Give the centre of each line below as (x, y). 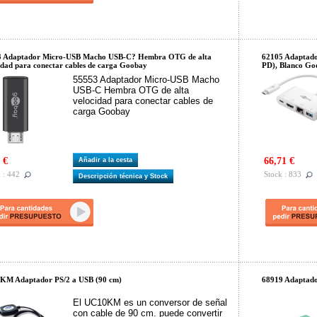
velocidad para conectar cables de (143, 101)
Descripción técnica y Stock (125, 176)
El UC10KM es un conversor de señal (150, 302)
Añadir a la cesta (108, 160)
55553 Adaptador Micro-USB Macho (146, 80)
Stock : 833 (283, 174)
